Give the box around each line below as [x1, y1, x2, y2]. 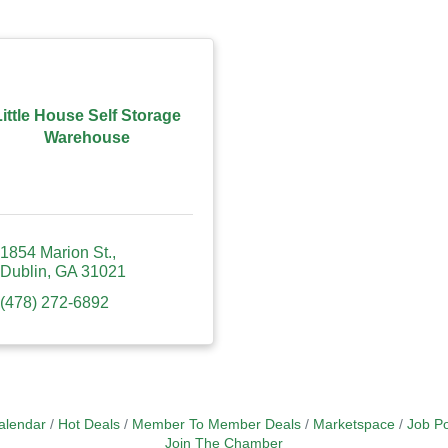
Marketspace [312, 417, 395, 432]
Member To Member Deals [131, 417, 301, 432]
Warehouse [43, 128, 130, 146]
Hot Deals [57, 417, 120, 432]
